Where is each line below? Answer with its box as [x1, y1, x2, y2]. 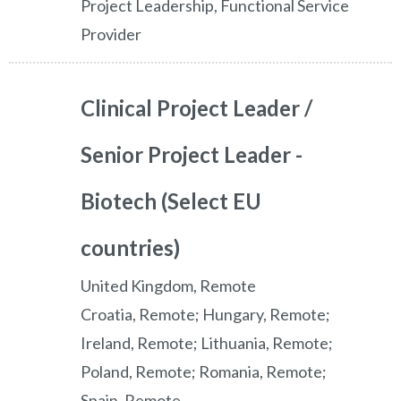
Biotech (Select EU [81, 188, 261, 215]
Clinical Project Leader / [81, 95, 312, 122]
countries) [81, 235, 180, 261]
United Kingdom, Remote [81, 276, 256, 296]
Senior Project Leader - [81, 141, 303, 168]
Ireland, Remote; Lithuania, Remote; [81, 333, 333, 354]
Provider [81, 24, 141, 45]
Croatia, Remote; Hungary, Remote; [81, 304, 330, 325]
